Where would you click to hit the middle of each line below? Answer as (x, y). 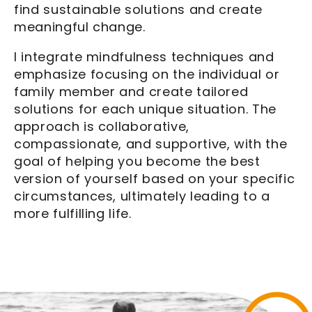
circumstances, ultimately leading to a (142, 196)
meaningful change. (80, 26)
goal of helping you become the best (137, 161)
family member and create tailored (131, 91)
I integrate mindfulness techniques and (144, 56)
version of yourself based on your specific (155, 178)
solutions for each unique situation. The (145, 109)
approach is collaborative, (102, 126)
